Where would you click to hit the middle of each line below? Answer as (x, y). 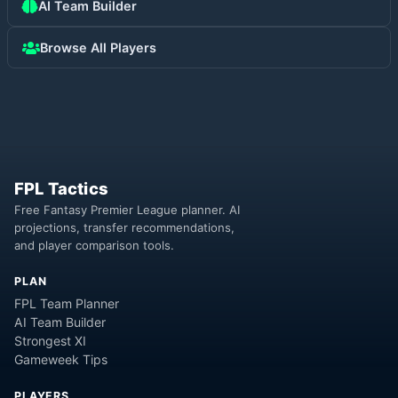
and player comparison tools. (94, 246)
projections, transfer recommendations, (124, 228)
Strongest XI (50, 340)
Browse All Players (98, 48)
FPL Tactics (62, 189)
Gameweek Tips (61, 359)
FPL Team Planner (67, 303)
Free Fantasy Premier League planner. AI (127, 210)
